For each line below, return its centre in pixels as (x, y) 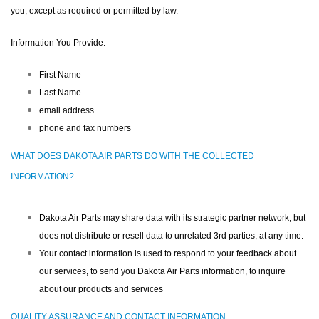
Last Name (60, 93)
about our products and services (101, 289)
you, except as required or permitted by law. (94, 11)
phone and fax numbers (85, 128)
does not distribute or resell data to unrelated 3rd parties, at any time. (171, 236)
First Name (60, 75)
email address (67, 110)
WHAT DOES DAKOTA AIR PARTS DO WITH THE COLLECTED (132, 156)
